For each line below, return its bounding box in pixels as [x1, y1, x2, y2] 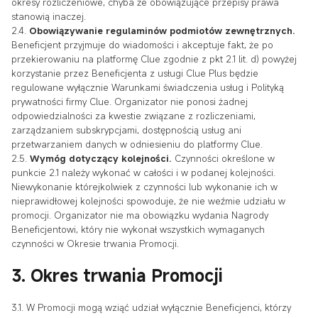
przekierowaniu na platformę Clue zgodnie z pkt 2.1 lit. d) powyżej [11, 52, 297, 65]
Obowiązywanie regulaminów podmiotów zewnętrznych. [29, 23, 295, 37]
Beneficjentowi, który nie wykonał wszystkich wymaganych [11, 222, 265, 236]
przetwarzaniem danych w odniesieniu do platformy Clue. [11, 137, 263, 150]
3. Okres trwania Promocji [11, 263, 223, 287]
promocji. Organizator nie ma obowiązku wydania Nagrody [11, 208, 268, 221]
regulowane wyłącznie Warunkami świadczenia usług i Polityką [11, 80, 284, 94]
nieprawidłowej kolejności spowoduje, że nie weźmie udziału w [11, 194, 285, 207]
